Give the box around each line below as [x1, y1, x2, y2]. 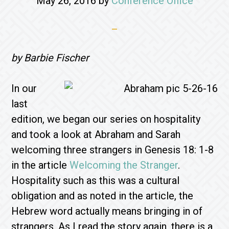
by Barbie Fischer [11, 52, 89, 64]
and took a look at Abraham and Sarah [11, 128, 181, 141]
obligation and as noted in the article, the [11, 190, 194, 202]
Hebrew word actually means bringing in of [11, 205, 203, 217]
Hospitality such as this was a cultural [11, 174, 180, 187]
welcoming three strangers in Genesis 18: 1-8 [11, 144, 214, 156]
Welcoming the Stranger [70, 159, 178, 171]
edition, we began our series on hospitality [11, 113, 201, 125]
